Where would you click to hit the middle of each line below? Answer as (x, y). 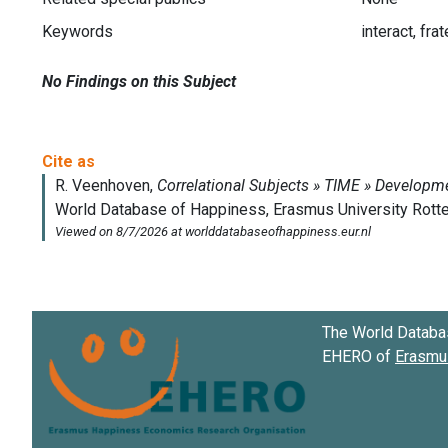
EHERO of (358, 356)
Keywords (77, 32)
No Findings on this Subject (139, 81)
